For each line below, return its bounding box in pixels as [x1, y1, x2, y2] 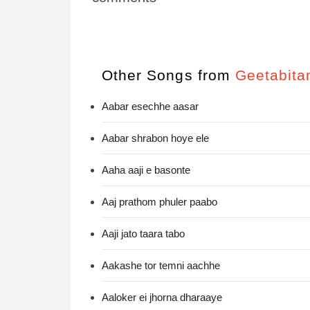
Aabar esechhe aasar [102, 100, 199, 112]
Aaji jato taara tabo [102, 228, 185, 239]
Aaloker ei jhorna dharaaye [102, 291, 222, 303]
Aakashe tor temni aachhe [102, 259, 220, 271]
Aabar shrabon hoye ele [102, 132, 209, 144]
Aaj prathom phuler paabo [102, 196, 217, 208]
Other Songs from [102, 67, 235, 83]
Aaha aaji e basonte [102, 164, 190, 176]
